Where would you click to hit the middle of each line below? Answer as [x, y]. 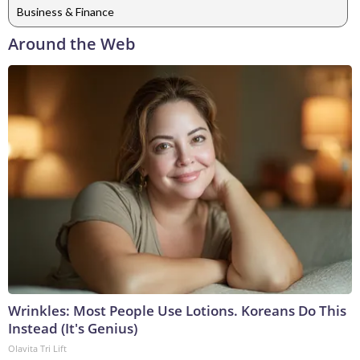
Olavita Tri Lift [37, 349]
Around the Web [72, 44]
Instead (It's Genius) [73, 329]
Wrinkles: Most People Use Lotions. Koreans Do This [177, 311]
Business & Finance [65, 11]
